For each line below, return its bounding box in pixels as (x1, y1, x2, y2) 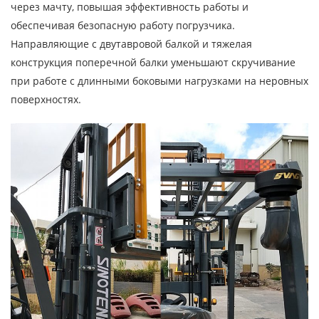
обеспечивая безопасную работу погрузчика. (11, 19, 235, 33)
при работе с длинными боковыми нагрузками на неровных (11, 74, 308, 88)
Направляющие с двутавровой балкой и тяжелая (11, 37, 252, 51)
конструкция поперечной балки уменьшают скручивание (11, 56, 296, 70)
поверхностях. (11, 93, 81, 107)
